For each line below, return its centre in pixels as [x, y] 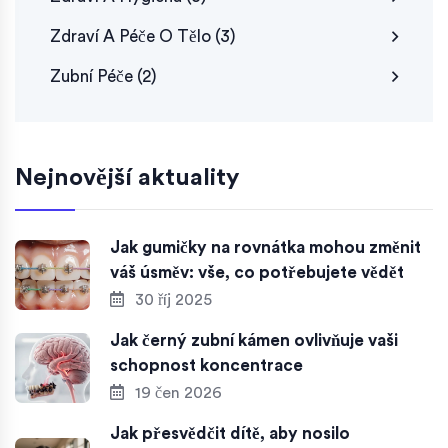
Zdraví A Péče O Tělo [132, 36]
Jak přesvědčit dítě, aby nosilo [230, 433]
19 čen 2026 [176, 392]
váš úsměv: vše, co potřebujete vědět [257, 272]
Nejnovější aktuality [127, 177]
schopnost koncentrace [206, 365]
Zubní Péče [93, 76]
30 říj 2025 [171, 299]
